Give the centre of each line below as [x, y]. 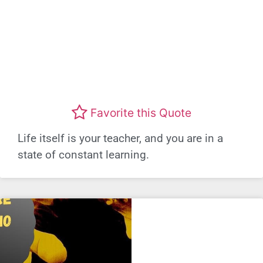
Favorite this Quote [141, 112]
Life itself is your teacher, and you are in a [120, 139]
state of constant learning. [83, 155]
